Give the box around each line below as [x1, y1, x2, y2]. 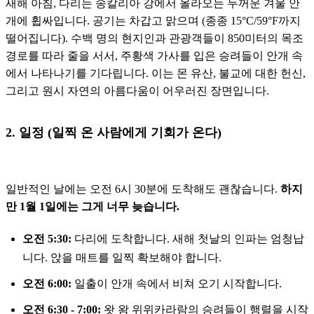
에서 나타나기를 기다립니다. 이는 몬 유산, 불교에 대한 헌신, [6, 67, 306, 80]
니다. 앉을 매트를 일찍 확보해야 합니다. [22, 252, 221, 264]
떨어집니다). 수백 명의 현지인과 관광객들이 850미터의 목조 [6, 32, 303, 45]
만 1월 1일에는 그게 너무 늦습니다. [6, 200, 179, 213]
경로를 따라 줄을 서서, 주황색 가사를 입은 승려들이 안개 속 [6, 50, 303, 62]
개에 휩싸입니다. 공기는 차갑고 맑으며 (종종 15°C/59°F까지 [6, 15, 301, 27]
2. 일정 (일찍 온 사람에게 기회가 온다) [6, 125, 221, 140]
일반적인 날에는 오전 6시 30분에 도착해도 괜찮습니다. [6, 183, 280, 196]
